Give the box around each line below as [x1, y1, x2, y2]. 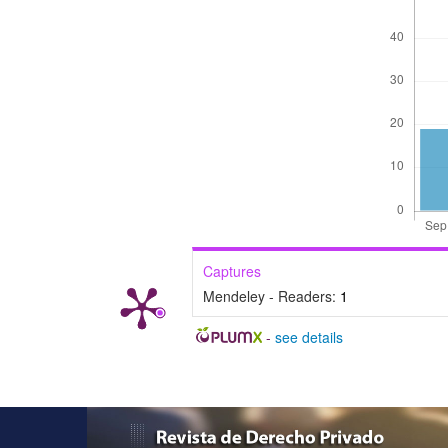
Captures [203, 260, 261, 281]
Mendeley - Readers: [203, 285, 340, 306]
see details [274, 326, 343, 347]
